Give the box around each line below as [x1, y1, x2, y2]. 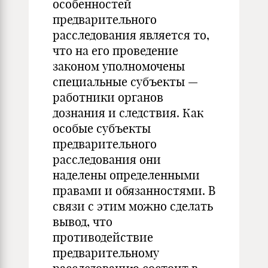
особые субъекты [53, 121, 151, 136]
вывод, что [53, 214, 112, 229]
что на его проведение [53, 43, 178, 58]
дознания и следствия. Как [53, 105, 203, 120]
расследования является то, [53, 28, 209, 42]
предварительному [53, 245, 159, 260]
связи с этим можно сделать [53, 199, 213, 214]
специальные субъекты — [53, 74, 198, 89]
